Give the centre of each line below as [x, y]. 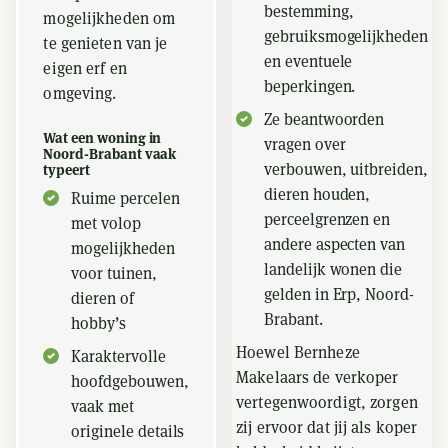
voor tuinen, [114, 273]
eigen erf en [85, 68]
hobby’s [98, 323]
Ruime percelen [125, 198]
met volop [106, 223]
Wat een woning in [102, 138]
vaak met [102, 406]
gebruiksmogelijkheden [346, 36]
